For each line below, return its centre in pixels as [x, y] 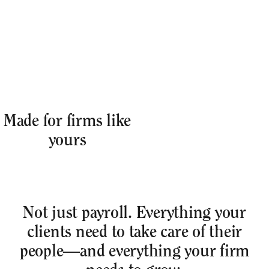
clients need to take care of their [134, 232]
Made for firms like [67, 120]
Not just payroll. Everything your [134, 213]
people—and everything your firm [134, 251]
